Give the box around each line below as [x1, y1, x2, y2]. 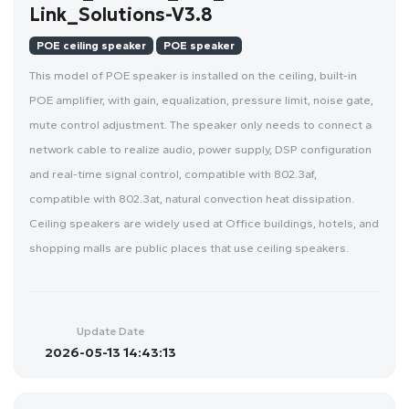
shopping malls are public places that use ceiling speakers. [29, 240, 349, 255]
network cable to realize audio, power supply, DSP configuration [29, 142, 372, 156]
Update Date [76, 323, 144, 338]
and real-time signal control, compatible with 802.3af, [29, 166, 317, 181]
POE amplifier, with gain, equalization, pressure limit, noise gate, [29, 92, 373, 107]
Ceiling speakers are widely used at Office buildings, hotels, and [29, 215, 379, 230]
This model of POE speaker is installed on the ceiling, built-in [29, 68, 357, 82]
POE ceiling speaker [37, 38, 146, 52]
